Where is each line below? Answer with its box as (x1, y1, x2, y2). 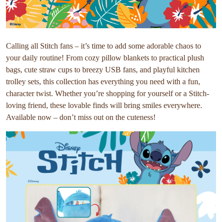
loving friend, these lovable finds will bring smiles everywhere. (6, 101, 202, 110)
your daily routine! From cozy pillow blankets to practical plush (6, 53, 204, 62)
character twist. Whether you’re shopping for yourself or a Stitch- (6, 89, 209, 98)
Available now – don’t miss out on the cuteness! (6, 112, 156, 121)
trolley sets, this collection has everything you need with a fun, (6, 77, 200, 86)
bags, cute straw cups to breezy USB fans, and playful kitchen (6, 65, 200, 74)
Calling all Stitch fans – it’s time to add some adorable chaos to (6, 41, 201, 50)
